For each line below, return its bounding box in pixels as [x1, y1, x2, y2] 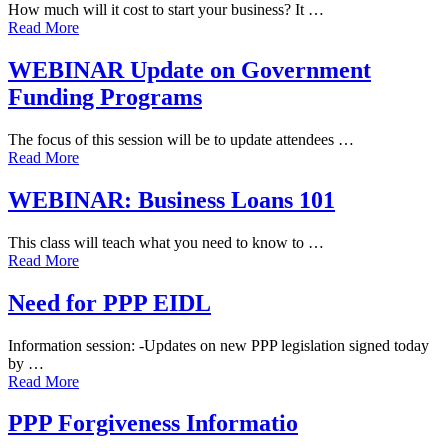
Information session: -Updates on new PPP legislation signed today [8, 336, 429, 354]
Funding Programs [8, 84, 202, 110]
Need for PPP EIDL [8, 289, 211, 316]
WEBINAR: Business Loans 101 [8, 186, 335, 213]
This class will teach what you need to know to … [8, 233, 324, 251]
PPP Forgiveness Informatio [8, 410, 298, 437]
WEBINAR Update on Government [8, 57, 371, 83]
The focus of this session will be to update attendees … [8, 130, 354, 148]
